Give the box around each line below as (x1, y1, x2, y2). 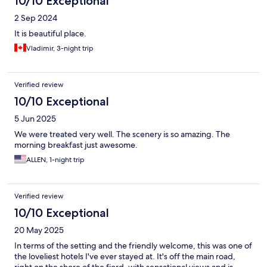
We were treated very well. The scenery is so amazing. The (14, 129, 230, 140)
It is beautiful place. (14, 28, 86, 39)
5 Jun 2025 (14, 113, 56, 125)
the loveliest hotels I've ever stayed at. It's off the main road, (14, 251, 235, 262)
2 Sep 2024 (14, 13, 57, 24)
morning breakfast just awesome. (14, 139, 138, 151)
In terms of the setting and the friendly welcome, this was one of (14, 240, 252, 252)
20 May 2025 (14, 225, 64, 236)
